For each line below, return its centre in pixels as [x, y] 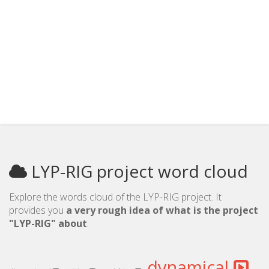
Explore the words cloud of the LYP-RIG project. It [115, 197]
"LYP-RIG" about [48, 223]
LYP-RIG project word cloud [138, 171]
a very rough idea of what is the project [162, 210]
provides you [38, 210]
